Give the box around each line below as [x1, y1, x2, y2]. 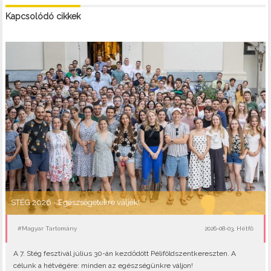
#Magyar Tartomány [18, 224, 77, 232]
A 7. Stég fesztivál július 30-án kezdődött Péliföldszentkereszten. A [13, 249, 236, 258]
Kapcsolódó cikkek [5, 11, 80, 21]
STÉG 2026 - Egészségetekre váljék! [10, 198, 140, 207]
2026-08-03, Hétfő [204, 224, 253, 232]
